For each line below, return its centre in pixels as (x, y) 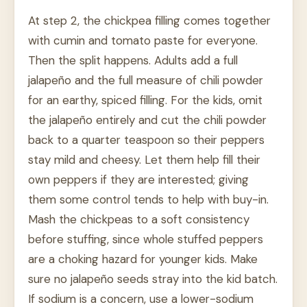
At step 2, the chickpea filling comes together (149, 21)
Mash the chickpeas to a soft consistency (139, 220)
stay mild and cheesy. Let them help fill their (144, 160)
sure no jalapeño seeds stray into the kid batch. (153, 279)
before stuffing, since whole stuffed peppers (146, 240)
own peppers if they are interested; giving (138, 180)
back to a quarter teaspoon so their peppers (146, 140)
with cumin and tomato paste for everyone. (143, 41)
